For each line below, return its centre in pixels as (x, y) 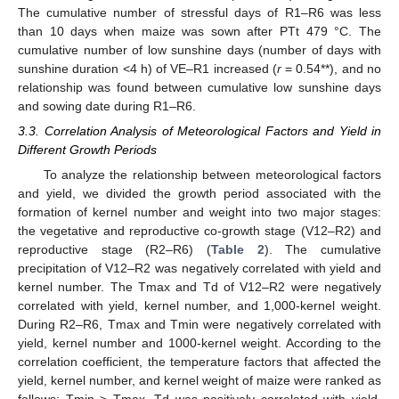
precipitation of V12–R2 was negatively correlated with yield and (199, 269)
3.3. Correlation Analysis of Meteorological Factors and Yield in (199, 131)
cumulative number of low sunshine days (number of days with (199, 50)
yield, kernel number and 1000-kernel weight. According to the (199, 343)
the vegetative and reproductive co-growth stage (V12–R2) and (199, 231)
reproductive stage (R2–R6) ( (114, 250)
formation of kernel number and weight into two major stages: (199, 212)
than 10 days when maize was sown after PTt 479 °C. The (199, 32)
